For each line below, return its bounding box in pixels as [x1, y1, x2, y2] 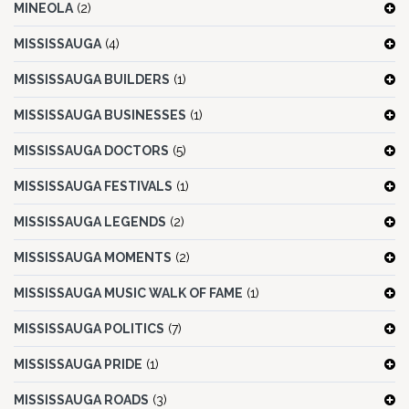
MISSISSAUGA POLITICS [14, 321, 164, 337]
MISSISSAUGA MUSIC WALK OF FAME [14, 286, 243, 301]
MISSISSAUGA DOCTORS [14, 143, 169, 159]
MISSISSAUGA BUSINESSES [14, 108, 186, 123]
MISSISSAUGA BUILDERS [14, 72, 170, 88]
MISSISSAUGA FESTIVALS [14, 179, 173, 194]
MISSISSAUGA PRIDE [14, 357, 142, 372]
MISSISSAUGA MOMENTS [14, 250, 172, 266]
